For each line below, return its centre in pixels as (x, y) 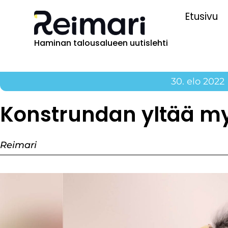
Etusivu (201, 17)
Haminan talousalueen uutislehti (101, 43)
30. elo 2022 (198, 81)
